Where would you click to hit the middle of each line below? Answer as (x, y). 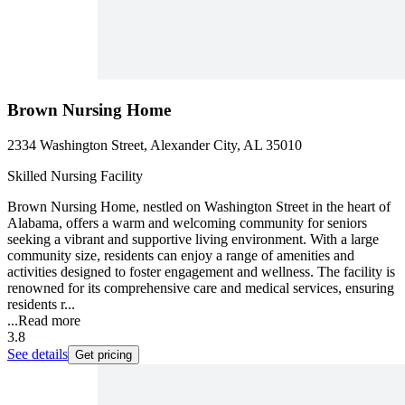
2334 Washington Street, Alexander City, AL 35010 (155, 145)
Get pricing (104, 354)
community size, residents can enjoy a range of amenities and (181, 255)
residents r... (41, 304)
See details (38, 353)
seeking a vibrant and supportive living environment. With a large (193, 239)
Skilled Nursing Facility (75, 175)
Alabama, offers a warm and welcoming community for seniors (187, 222)
